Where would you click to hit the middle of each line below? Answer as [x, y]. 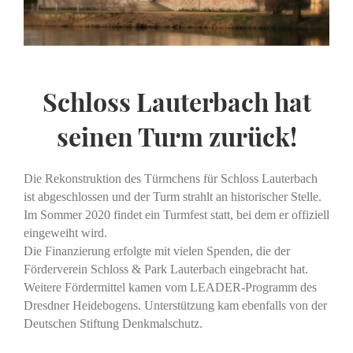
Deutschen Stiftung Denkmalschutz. [113, 324]
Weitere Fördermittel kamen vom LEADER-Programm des [170, 288]
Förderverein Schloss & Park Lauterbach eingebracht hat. [166, 269]
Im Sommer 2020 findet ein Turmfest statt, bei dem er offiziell [176, 215]
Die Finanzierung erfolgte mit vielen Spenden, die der [157, 251]
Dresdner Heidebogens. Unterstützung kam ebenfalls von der [175, 306]
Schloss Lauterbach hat [176, 102]
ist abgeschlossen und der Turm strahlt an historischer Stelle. [173, 197]
